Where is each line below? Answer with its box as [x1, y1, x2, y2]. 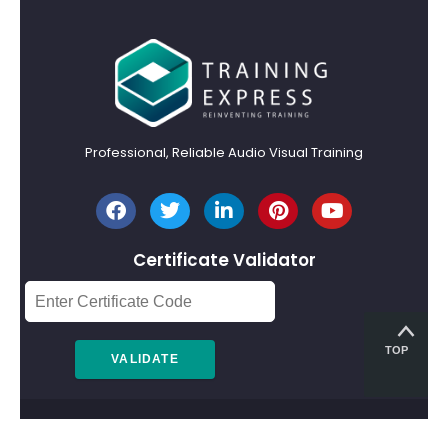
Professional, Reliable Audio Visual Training [85, 142, 363, 162]
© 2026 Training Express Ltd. [134, 424, 314, 441]
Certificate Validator [132, 247, 316, 272]
